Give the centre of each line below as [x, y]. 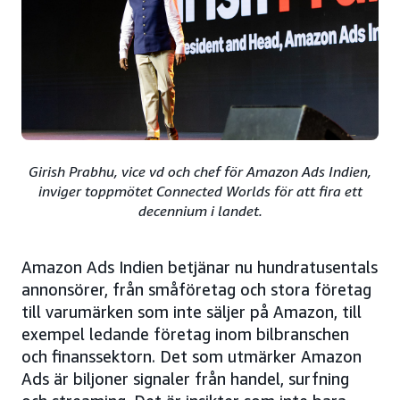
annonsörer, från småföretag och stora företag [196, 289]
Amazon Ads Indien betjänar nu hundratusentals [200, 267]
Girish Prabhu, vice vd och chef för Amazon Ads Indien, [200, 171]
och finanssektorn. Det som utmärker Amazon [192, 356]
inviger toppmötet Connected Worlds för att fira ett [200, 191]
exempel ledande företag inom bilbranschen [185, 333]
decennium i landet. [200, 210]
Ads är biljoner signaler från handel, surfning [185, 378]
